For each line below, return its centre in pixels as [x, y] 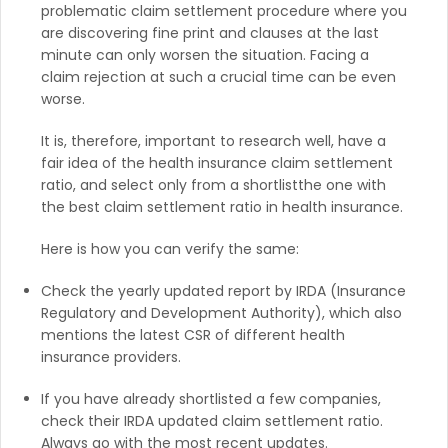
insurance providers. [111, 356]
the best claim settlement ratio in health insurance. [224, 206]
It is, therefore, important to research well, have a [213, 140]
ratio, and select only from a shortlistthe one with [213, 184]
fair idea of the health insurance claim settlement [217, 162]
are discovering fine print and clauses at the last [210, 32]
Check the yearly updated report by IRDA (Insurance [223, 290]
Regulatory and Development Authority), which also [221, 312]
